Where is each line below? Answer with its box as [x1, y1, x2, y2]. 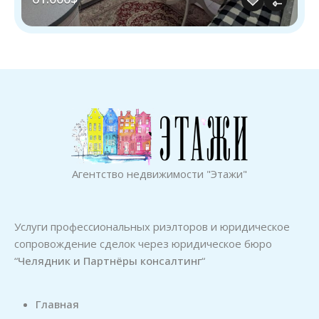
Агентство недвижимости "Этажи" [72, 167, 247, 181]
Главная [36, 297, 79, 311]
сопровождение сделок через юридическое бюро [14, 236, 272, 251]
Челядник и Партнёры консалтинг [18, 253, 202, 268]
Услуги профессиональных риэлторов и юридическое [14, 219, 290, 234]
